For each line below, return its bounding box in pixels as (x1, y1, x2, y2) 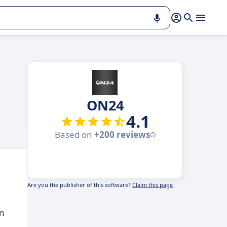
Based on (54, 129, 94, 140)
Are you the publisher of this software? (27, 181, 132, 188)
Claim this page (132, 181, 173, 188)
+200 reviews (94, 129, 150, 140)
